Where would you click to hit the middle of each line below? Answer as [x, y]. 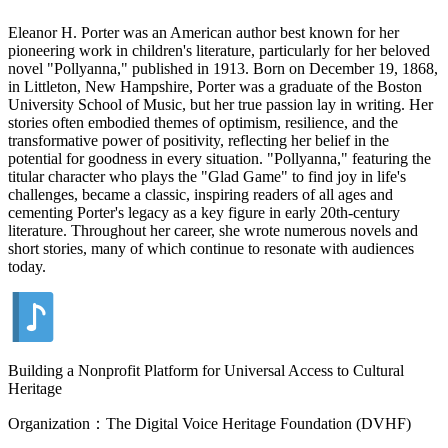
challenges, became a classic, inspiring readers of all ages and [200, 194]
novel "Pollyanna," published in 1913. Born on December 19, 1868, [223, 68]
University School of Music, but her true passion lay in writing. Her [220, 104]
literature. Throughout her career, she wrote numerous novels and [213, 230]
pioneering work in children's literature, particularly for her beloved [219, 50]
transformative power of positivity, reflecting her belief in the [198, 140]
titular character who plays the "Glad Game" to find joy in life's [207, 176]
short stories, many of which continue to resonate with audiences [211, 248]
